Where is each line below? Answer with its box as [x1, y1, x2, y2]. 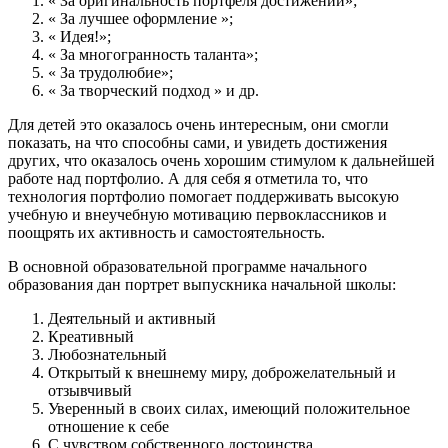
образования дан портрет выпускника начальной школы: [8, 276, 396, 294]
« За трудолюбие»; [48, 64, 173, 82]
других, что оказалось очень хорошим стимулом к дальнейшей [8, 152, 435, 170]
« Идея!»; [48, 28, 111, 46]
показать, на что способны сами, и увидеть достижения [8, 134, 387, 152]
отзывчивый [48, 382, 132, 400]
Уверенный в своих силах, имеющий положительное [48, 400, 410, 418]
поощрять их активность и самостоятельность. [8, 224, 325, 242]
